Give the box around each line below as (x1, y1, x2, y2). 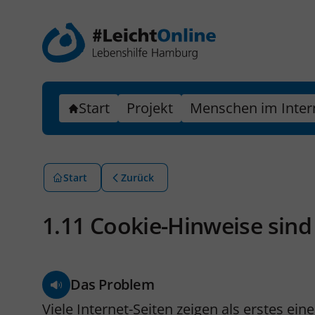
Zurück (121, 171, 154, 184)
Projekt (127, 98, 173, 117)
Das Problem (70, 275, 155, 294)
